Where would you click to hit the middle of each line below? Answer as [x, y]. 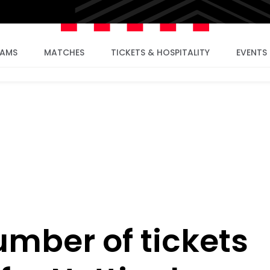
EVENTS [252, 52]
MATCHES [64, 52]
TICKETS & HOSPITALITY [160, 52]
